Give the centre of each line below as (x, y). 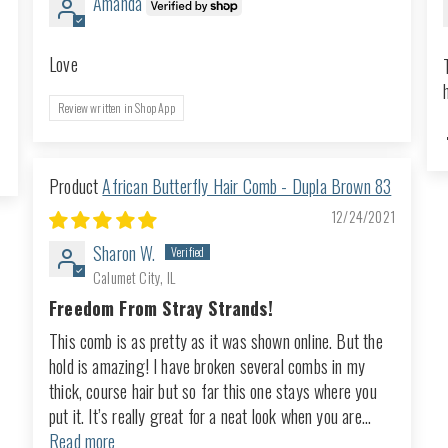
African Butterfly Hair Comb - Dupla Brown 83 (247, 186)
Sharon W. (124, 253)
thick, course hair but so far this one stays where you (213, 391)
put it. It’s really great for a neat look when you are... (210, 416)
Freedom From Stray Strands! (161, 308)
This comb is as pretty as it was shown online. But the (216, 341)
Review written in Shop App (116, 108)
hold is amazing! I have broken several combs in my (207, 366)
